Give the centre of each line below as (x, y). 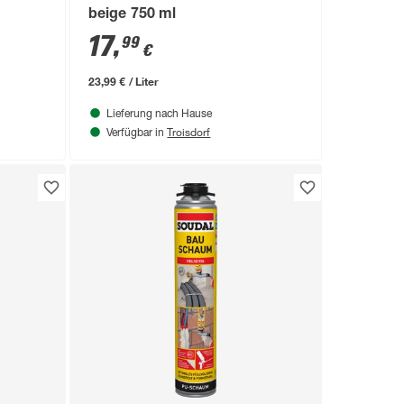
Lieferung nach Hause (160, 115)
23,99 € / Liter (124, 82)
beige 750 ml (132, 16)
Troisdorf (189, 132)
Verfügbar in (137, 134)
